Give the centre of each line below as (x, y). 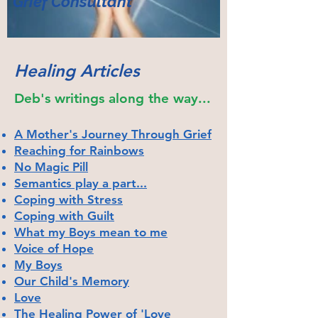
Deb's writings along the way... (113, 98)
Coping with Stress (68, 199)
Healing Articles (77, 70)
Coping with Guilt (64, 215)
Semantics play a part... (81, 183)
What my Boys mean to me (91, 232)
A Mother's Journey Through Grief (113, 134)
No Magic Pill (51, 166)
